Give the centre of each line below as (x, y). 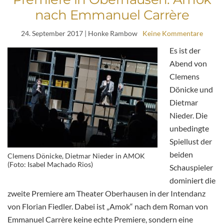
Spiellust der (191, 141)
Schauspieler (191, 167)
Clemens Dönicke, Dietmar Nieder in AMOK (76, 155)
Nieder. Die (188, 115)
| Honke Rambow (110, 33)
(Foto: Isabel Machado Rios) (50, 164)
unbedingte (189, 128)
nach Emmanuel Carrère (112, 15)
